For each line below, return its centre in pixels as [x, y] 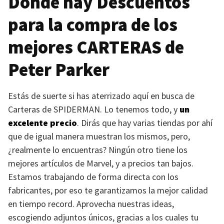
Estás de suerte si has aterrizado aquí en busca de [101, 96]
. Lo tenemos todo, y [140, 109]
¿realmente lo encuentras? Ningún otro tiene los [98, 150]
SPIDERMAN [77, 109]
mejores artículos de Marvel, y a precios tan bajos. [101, 163]
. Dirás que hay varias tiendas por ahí [145, 123]
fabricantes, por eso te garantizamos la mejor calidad [108, 190]
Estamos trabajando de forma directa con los [93, 177]
